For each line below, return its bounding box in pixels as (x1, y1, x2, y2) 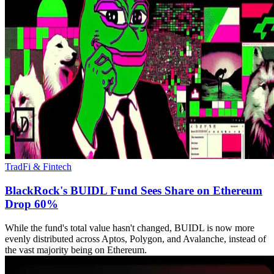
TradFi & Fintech (5, 161, 72, 172)
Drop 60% (5, 198, 58, 211)
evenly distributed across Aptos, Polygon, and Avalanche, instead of (5, 233, 266, 244)
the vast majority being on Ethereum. (5, 244, 147, 255)
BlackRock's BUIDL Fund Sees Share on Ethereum (5, 184, 262, 198)
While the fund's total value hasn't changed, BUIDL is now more (5, 222, 254, 233)
